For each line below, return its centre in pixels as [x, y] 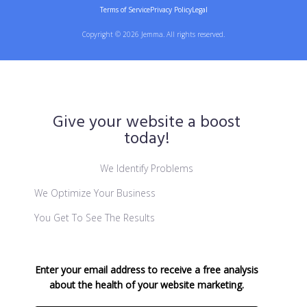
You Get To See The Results [95, 218]
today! [147, 139]
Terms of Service [125, 10]
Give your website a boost [147, 123]
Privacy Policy [171, 10]
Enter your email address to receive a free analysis [147, 270]
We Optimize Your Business [95, 193]
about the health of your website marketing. [147, 285]
